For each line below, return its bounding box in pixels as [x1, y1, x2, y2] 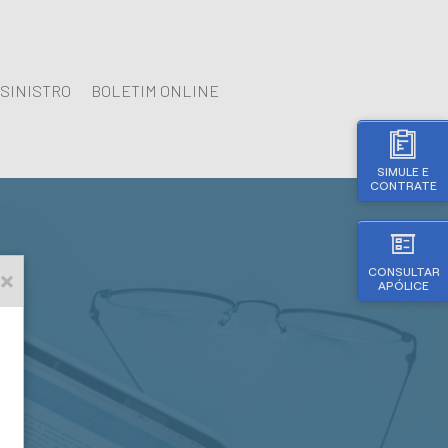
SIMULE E [377, 165, 429, 178]
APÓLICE [377, 279, 429, 292]
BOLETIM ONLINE [91, 81, 219, 100]
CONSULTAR [368, 265, 440, 278]
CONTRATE [369, 179, 437, 192]
